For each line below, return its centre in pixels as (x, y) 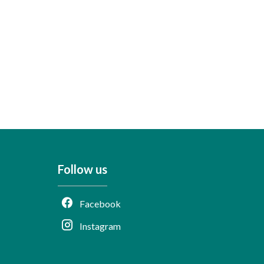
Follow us (83, 169)
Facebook (100, 204)
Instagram (100, 226)
